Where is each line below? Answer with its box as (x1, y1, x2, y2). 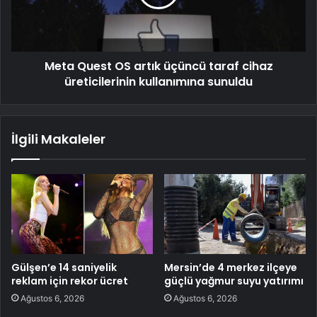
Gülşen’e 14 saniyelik (11, 260, 117, 275)
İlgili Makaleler (11, 130, 105, 149)
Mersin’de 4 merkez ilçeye (164, 260, 297, 275)
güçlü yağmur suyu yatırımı (164, 273, 304, 288)
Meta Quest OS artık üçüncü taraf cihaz (44, 58, 273, 75)
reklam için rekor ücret (11, 273, 128, 288)
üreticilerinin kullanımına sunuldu (64, 74, 253, 91)
